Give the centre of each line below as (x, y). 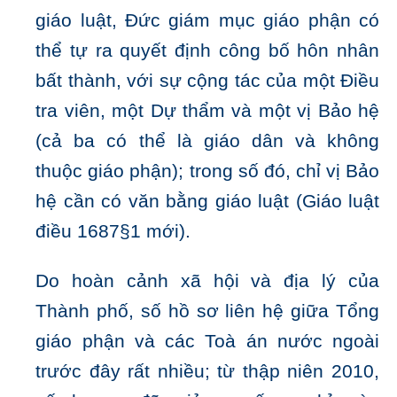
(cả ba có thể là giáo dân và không (207, 141)
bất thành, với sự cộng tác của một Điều (207, 81)
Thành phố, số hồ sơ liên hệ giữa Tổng (207, 311)
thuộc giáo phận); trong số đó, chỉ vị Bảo (207, 171)
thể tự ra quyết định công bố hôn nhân (207, 51)
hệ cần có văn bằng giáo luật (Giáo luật (207, 202)
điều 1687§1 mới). (113, 232)
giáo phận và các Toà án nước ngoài (207, 342)
